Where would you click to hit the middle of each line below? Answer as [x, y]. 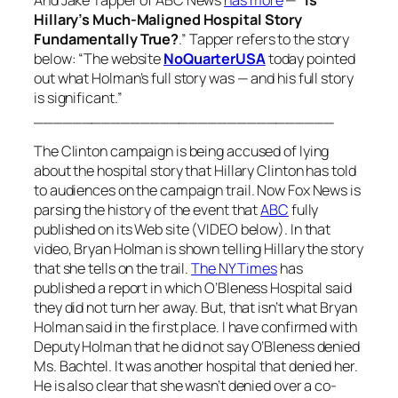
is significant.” [78, 97]
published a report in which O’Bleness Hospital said [193, 287]
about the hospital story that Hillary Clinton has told [195, 170]
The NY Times [234, 268]
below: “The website [99, 58]
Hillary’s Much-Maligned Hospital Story [168, 19]
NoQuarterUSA [215, 58]
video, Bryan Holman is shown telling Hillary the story [199, 248]
